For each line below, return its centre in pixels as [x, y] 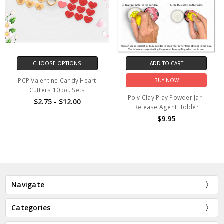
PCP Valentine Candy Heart [57, 81]
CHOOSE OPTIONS [57, 64]
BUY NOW [166, 81]
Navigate [28, 184]
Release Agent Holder [166, 107]
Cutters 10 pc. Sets [57, 90]
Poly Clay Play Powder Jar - [167, 98]
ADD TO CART [166, 64]
